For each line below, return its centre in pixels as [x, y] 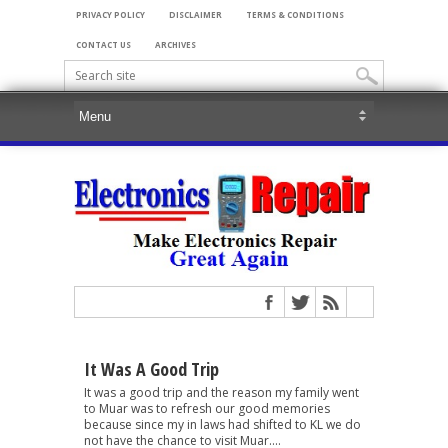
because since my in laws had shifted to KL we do [222, 424]
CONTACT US [103, 44]
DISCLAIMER [195, 14]
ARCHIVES [175, 44]
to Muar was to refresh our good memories [207, 408]
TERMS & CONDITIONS [295, 14]
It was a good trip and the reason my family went [221, 392]
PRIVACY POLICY [110, 14]
